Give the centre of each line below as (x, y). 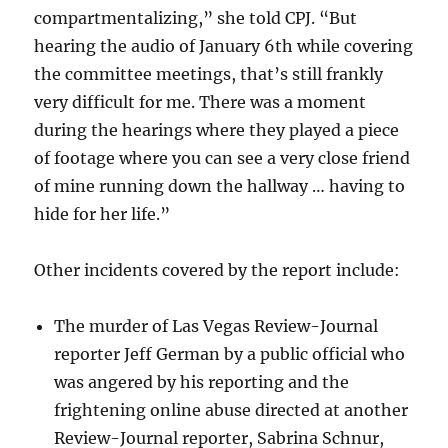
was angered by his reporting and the (202, 381)
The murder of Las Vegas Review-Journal (216, 325)
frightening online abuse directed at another (231, 409)
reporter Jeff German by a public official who (230, 353)
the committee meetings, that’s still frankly (209, 73)
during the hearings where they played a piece (217, 129)
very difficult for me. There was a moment (200, 101)
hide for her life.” (102, 213)
